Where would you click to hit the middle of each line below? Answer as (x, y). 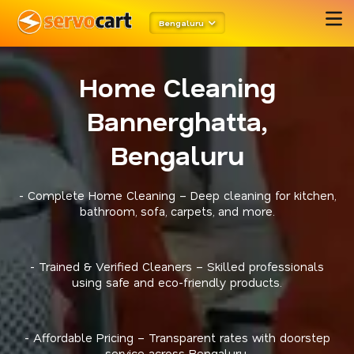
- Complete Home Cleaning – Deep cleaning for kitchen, (177, 195)
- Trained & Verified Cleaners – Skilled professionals (177, 266)
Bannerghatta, (177, 121)
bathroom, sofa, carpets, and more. (177, 211)
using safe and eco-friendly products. (177, 282)
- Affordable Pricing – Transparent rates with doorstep (177, 337)
